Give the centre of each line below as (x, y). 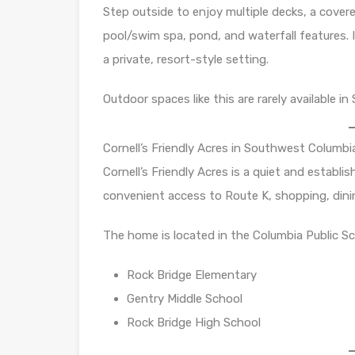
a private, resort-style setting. (186, 59)
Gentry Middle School (185, 298)
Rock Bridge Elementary (192, 275)
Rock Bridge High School (194, 322)
